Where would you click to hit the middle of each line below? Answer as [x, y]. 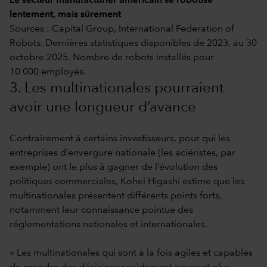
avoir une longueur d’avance [103, 108]
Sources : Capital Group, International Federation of [122, 29]
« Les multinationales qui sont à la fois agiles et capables [131, 253]
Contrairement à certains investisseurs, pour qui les [120, 139]
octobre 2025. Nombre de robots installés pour [112, 58]
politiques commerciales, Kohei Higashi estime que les [127, 181]
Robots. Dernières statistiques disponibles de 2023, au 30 [133, 43]
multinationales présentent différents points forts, [116, 196]
